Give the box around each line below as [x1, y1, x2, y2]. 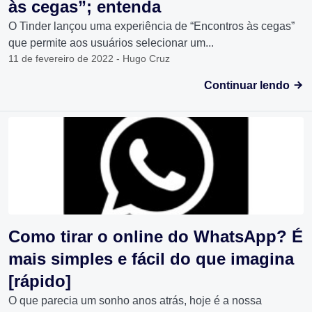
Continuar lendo [204, 79, 292, 92]
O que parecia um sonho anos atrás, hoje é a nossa [8, 295, 262, 307]
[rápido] [8, 272, 71, 291]
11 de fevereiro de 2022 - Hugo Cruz [8, 53, 170, 65]
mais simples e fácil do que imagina [8, 249, 294, 269]
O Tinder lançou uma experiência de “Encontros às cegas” [8, 20, 295, 33]
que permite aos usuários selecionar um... [8, 37, 214, 49]
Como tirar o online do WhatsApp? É [8, 227, 303, 247]
